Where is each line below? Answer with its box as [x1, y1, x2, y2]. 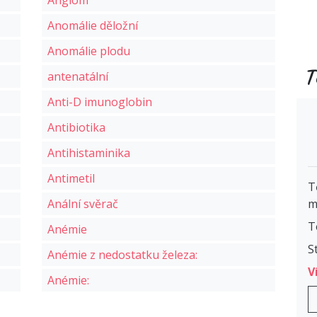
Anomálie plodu [47, 43, 130, 59]
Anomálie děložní [47, 18, 138, 34]
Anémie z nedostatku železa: [47, 247, 200, 263]
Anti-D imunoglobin [47, 94, 152, 110]
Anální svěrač [47, 196, 118, 212]
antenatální [47, 69, 108, 85]
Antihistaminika [47, 145, 130, 161]
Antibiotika [47, 120, 105, 136]
